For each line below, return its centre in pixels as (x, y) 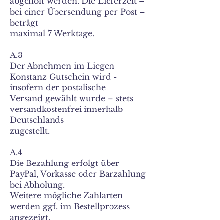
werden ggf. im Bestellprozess (70, 206)
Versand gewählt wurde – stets (71, 98)
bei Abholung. (37, 185)
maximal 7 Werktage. (52, 33)
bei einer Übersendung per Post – (78, 12)
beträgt (24, 23)
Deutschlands (37, 120)
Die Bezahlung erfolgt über (65, 163)
